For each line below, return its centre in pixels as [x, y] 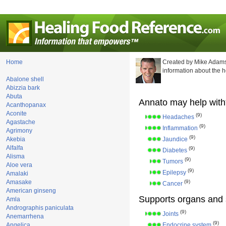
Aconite [16, 114]
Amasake [19, 182]
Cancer [173, 184]
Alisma [15, 156]
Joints [171, 214]
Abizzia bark [23, 88]
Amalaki [17, 174]
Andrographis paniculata [40, 208]
